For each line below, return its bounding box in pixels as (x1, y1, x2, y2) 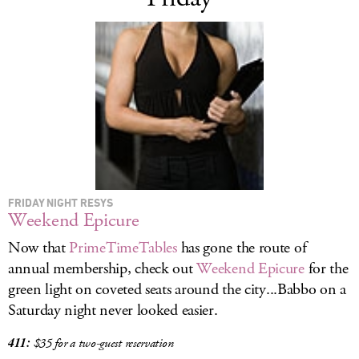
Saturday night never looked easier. (8, 300, 218, 321)
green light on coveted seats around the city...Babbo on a (8, 279, 346, 301)
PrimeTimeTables (69, 237, 177, 259)
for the (304, 258, 349, 280)
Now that (8, 237, 70, 259)
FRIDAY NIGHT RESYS (8, 196, 113, 209)
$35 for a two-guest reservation (33, 335, 174, 352)
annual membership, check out (8, 258, 197, 280)
